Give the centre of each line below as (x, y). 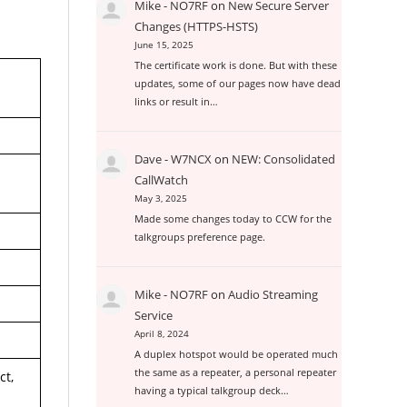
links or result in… (177, 102)
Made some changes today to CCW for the (233, 219)
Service (154, 316)
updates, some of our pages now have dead (238, 84)
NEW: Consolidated (284, 159)
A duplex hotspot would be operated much (237, 354)
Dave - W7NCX (174, 159)
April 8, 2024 (162, 334)
